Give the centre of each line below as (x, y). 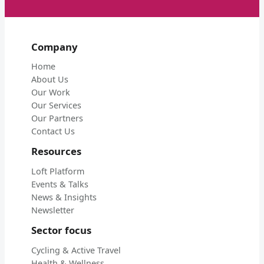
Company (54, 47)
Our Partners (57, 118)
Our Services (56, 105)
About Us (49, 80)
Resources (56, 151)
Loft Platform (57, 171)
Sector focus (61, 230)
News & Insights (64, 197)
